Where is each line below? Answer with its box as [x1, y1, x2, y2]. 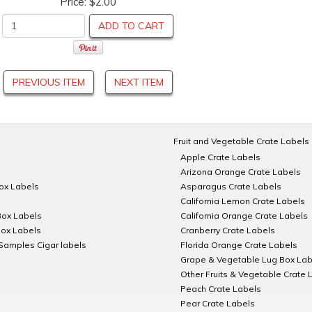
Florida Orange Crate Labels [180, 239, 297, 250]
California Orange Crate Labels [180, 210, 308, 221]
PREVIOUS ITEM [13, 75, 85, 88]
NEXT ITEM [114, 75, 164, 88]
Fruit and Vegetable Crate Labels [173, 135, 309, 146]
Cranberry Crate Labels [180, 224, 275, 235]
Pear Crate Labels [180, 297, 255, 309]
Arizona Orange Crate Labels [180, 166, 301, 177]
